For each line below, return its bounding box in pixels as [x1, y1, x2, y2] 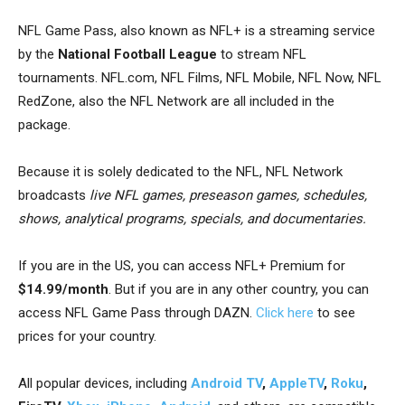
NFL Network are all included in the [130, 93, 334, 110]
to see [314, 305, 355, 322]
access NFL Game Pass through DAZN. [18, 305, 256, 322]
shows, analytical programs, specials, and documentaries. [18, 211, 366, 228]
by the [18, 46, 58, 63]
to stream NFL [217, 46, 306, 63]
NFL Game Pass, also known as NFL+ [18, 23, 245, 40]
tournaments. [18, 70, 101, 87]
